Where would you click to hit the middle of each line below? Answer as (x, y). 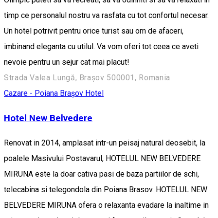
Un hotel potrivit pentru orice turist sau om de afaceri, (94, 31)
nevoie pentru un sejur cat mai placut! (67, 62)
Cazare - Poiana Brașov (45, 93)
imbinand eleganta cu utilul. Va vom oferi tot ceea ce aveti (101, 47)
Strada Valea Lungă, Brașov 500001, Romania (87, 78)
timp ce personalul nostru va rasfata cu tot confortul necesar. (106, 16)
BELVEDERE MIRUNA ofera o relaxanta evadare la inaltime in (106, 205)
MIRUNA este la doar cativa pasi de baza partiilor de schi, (101, 174)
